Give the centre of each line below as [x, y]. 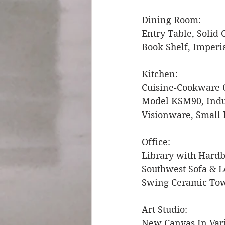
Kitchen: [161, 74]
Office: [157, 142]
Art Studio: [166, 209]
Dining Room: [173, 20]
